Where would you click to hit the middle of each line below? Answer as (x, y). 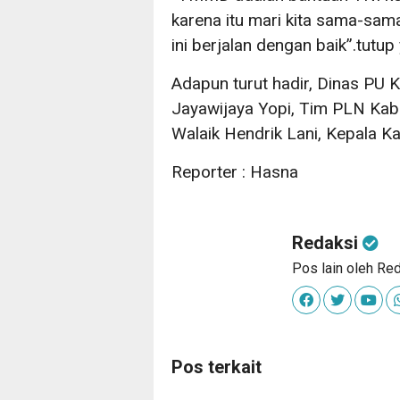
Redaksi (327, 243)
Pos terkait (217, 367)
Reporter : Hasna (235, 172)
